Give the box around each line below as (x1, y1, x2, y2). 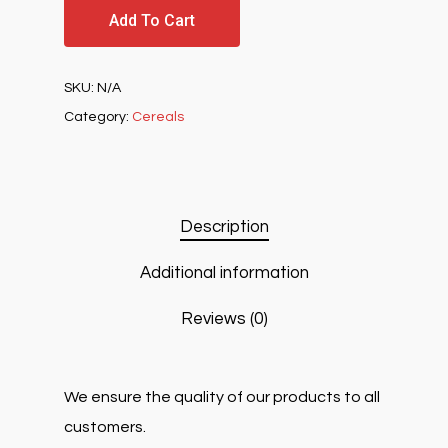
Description (179, 218, 269, 236)
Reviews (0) (180, 310, 268, 328)
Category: (64, 110, 132, 124)
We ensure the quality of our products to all (64, 389, 380, 405)
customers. (64, 419, 146, 435)
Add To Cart (109, 11, 195, 30)
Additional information (139, 264, 309, 282)
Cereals (132, 110, 184, 124)
